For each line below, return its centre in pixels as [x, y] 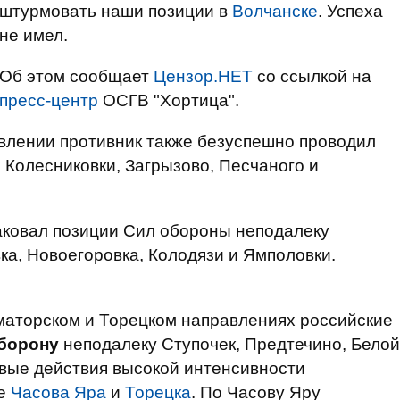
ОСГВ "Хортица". [169, 100]
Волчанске [275, 11]
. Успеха [350, 11]
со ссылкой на [312, 76]
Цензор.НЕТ [203, 76]
